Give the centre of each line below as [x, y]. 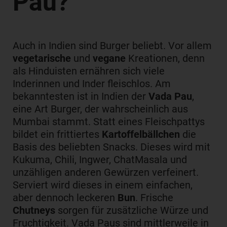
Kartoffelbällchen [141, 134]
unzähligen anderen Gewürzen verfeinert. [106, 172]
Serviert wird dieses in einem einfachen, [103, 185]
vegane [109, 58]
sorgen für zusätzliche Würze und [132, 210]
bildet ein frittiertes [57, 134]
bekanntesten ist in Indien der [79, 96]
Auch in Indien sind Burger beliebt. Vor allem [112, 46]
